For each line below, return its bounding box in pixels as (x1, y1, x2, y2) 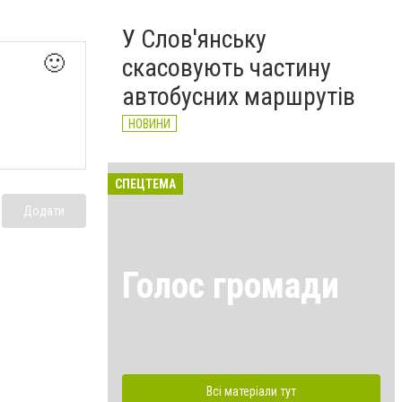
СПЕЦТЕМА (115, 177, 176, 191)
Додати (23, 204, 65, 219)
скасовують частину (122, 53, 331, 83)
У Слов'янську (122, 24, 267, 54)
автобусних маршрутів (122, 82, 355, 111)
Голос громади (122, 264, 339, 307)
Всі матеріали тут (206, 383, 296, 398)
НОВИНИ (128, 117, 170, 131)
